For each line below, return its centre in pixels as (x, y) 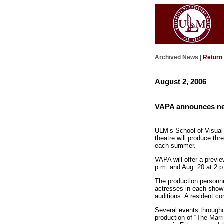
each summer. (175, 146)
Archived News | (179, 58)
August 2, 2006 (180, 81)
